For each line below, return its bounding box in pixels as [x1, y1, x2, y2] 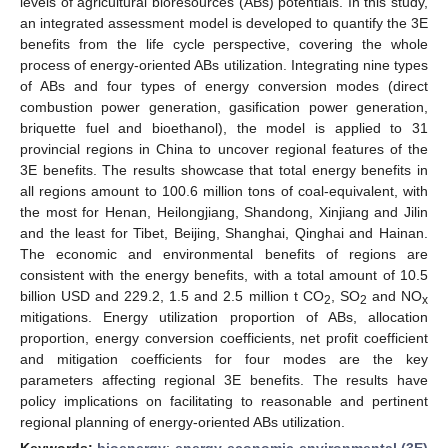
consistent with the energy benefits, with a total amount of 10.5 [20, 266, 428, 283]
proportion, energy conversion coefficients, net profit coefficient [20, 329, 428, 346]
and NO [366, 287, 423, 304]
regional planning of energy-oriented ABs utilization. [20, 413, 345, 430]
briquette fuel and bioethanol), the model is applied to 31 [20, 119, 428, 136]
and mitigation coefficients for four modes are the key [20, 350, 428, 367]
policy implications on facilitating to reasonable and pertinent [20, 392, 428, 409]
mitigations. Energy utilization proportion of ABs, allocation [20, 308, 428, 325]
